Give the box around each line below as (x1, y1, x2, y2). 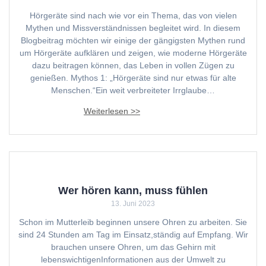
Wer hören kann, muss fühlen (58, 183, 208, 197)
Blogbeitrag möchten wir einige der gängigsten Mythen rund (21, 35, 245, 45)
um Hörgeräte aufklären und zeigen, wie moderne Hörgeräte (19, 47, 247, 58)
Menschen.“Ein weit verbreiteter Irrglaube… (51, 85, 215, 95)
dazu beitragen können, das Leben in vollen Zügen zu (31, 60, 235, 70)
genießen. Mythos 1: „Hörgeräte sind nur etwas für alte (30, 72, 236, 83)
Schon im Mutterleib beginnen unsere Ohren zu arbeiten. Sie (19, 217, 247, 227)
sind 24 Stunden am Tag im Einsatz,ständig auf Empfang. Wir (18, 229, 248, 239)
